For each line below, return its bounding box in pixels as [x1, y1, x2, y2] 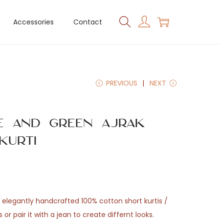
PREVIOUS [106, 78, 137, 88]
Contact [73, 17, 102, 27]
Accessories [13, 17, 54, 27]
